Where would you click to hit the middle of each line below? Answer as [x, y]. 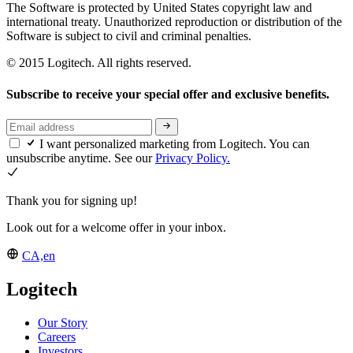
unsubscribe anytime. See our [81, 158]
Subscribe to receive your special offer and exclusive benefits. [169, 94]
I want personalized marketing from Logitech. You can [175, 144]
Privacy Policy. [193, 158]
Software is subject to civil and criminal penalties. [129, 36]
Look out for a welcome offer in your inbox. [116, 228]
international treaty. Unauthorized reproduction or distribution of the [174, 22]
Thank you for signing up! [72, 201]
